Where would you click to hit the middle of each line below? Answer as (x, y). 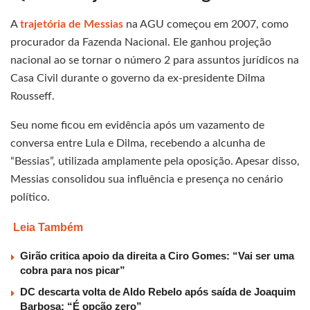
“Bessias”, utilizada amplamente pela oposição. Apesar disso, (155, 162)
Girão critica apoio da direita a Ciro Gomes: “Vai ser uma (157, 256)
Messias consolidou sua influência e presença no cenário (147, 180)
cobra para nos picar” (73, 271)
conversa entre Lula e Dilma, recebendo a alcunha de (138, 144)
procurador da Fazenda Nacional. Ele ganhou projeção (141, 43)
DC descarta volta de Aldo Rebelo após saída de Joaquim (158, 292)
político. (30, 198)
